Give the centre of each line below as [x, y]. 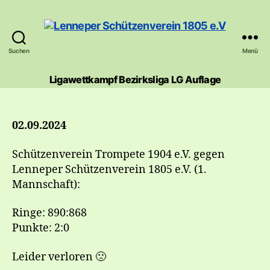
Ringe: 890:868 [49, 213]
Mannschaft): [46, 184]
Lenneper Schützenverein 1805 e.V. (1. [109, 169]
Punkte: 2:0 [41, 228]
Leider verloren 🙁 [59, 257]
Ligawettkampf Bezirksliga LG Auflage [135, 80]
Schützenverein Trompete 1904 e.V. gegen [118, 154]
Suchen [19, 51]
